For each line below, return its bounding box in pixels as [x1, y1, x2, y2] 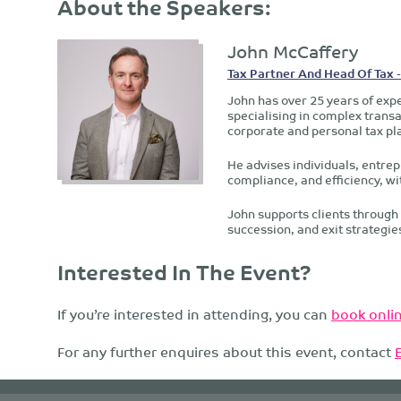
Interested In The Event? [57, 254, 311, 290]
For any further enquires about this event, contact [57, 339, 395, 364]
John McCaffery [226, 35, 358, 65]
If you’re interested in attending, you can [57, 302, 331, 327]
